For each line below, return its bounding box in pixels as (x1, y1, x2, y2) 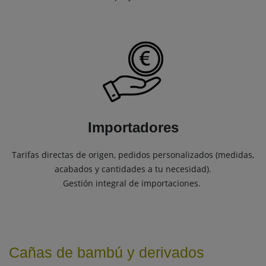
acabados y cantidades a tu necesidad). (55, 163, 211, 175)
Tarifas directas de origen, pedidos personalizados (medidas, (12, 149, 254, 161)
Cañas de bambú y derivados (9, 244, 204, 261)
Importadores (87, 119, 179, 136)
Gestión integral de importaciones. (63, 178, 203, 189)
